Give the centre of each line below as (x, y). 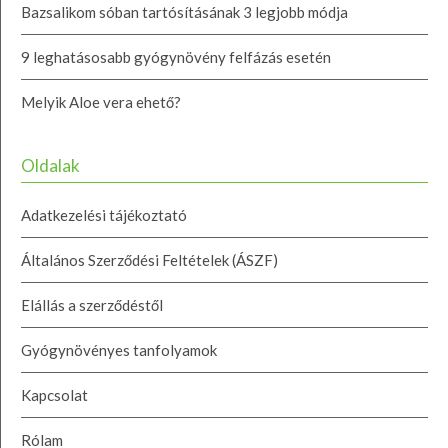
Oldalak (50, 165)
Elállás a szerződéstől (92, 304)
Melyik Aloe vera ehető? (101, 101)
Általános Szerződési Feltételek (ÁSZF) (149, 259)
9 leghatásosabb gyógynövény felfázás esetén (176, 56)
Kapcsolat (54, 394)
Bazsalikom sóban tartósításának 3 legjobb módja (184, 11)
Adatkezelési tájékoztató (104, 214)
